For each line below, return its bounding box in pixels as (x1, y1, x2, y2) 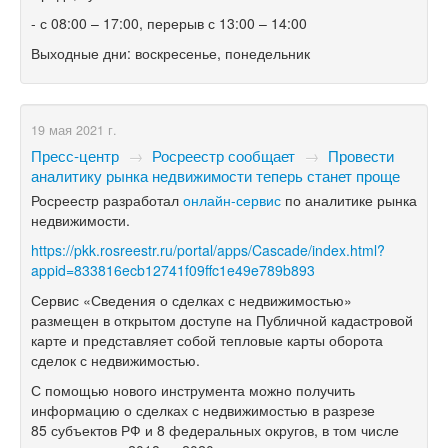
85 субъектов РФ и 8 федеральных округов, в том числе (31, 420, 399, 441)
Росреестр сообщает (152, 144, 295, 167)
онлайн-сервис (183, 190, 281, 211)
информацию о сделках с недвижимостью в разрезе (31, 400, 375, 421)
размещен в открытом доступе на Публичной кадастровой (31, 310, 413, 331)
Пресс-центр (31, 144, 119, 167)
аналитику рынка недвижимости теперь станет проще (31, 164, 400, 187)
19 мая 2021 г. (31, 121, 117, 140)
